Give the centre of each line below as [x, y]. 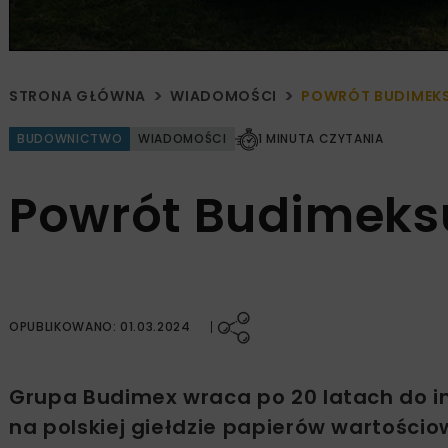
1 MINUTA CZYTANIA [320, 139]
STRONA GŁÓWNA [78, 96]
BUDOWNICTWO [70, 139]
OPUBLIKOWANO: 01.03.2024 [100, 327]
